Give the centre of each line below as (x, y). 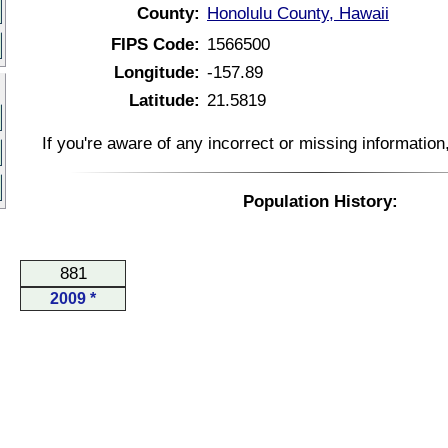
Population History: (320, 201)
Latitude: (164, 100)
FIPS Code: (155, 44)
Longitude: (157, 72)
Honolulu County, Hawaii (298, 13)
